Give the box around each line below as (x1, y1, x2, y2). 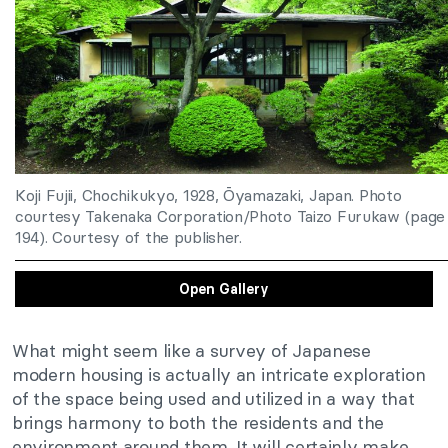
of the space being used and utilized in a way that (12, 387, 415, 411)
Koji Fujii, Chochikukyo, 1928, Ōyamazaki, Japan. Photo (15, 185, 402, 206)
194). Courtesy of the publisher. (15, 227, 242, 248)
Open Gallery (179, 280, 269, 299)
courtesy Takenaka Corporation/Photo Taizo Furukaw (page (15, 206, 446, 227)
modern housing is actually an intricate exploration (12, 363, 426, 387)
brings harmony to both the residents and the (12, 411, 385, 435)
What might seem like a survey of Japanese (12, 339, 371, 363)
